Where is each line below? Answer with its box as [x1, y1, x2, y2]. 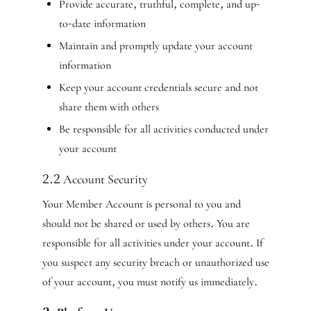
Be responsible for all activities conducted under [58, 122, 269, 136]
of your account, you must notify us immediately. [42, 275, 258, 289]
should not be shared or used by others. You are [42, 217, 250, 230]
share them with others [58, 100, 159, 114]
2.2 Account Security [42, 171, 148, 187]
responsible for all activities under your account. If [42, 236, 263, 250]
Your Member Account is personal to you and [42, 197, 241, 211]
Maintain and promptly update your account [58, 39, 253, 53]
